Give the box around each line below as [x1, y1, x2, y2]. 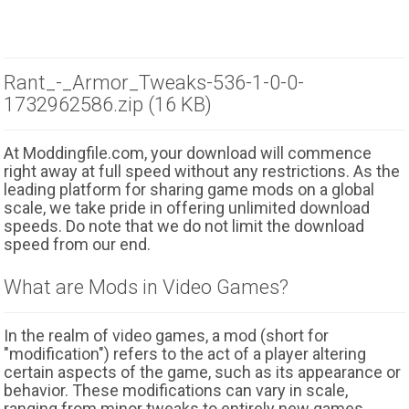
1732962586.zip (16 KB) [4, 93, 213, 116]
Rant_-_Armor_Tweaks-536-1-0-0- [4, 71, 305, 94]
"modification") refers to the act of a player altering [4, 344, 367, 363]
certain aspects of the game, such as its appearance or [4, 362, 402, 382]
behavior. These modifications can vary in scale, [4, 381, 349, 400]
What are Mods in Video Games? [4, 276, 289, 299]
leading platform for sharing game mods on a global [4, 180, 375, 199]
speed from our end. [4, 235, 152, 254]
